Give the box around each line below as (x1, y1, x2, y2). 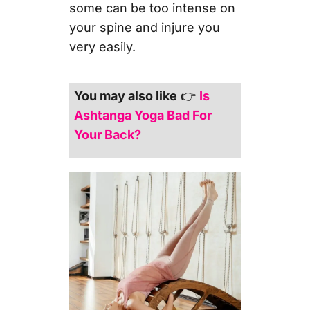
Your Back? (74, 127, 142, 142)
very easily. (69, 39, 136, 54)
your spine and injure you (69, 19, 220, 35)
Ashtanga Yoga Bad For (74, 107, 212, 122)
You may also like (74, 88, 178, 103)
